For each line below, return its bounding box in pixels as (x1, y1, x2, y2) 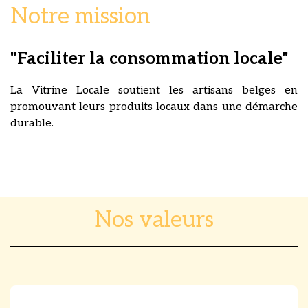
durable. (10, 116, 54, 130)
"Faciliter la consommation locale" (10, 48, 289, 69)
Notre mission (10, 3, 151, 30)
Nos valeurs (94, 206, 214, 233)
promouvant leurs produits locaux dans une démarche (10, 100, 298, 113)
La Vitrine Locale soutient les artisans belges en (10, 83, 298, 97)
